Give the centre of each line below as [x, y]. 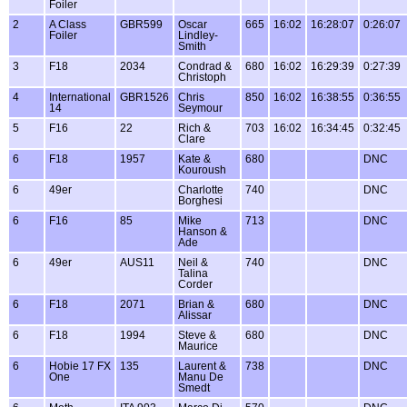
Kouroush [202, 169]
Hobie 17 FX [80, 366]
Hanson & [203, 231]
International [80, 97]
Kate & [194, 159]
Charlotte [201, 189]
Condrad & [205, 66]
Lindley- [198, 35]
